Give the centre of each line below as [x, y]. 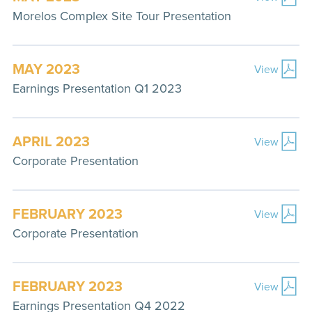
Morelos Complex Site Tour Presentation [122, 16]
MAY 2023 [46, 69]
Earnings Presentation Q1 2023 [97, 88]
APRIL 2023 [51, 141]
